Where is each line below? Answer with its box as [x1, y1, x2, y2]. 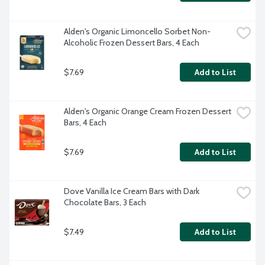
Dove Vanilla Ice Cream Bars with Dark [64, 186, 199, 197]
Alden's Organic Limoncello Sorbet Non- [64, 26, 211, 37]
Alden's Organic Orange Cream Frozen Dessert [64, 106, 231, 117]
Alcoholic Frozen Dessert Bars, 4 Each [64, 37, 199, 49]
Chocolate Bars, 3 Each [64, 197, 146, 208]
